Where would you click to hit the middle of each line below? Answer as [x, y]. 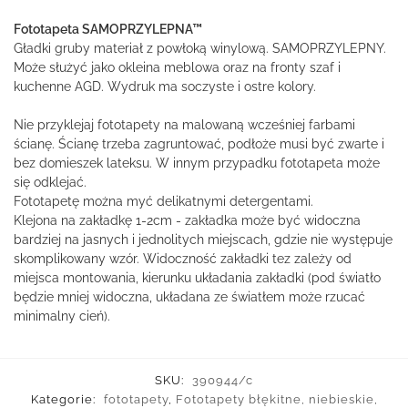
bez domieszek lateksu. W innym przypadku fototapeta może [197, 163]
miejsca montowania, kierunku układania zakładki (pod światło [197, 278]
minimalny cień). [62, 316]
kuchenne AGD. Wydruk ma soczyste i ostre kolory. [165, 87]
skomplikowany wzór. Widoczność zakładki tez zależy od [183, 259]
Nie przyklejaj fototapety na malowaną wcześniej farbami [184, 125]
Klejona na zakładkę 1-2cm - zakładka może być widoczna [187, 221]
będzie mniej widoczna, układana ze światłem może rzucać [189, 297]
